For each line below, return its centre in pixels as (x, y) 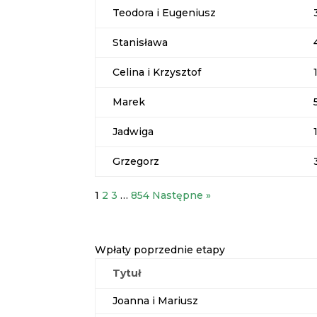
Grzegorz (136, 162)
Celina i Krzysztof (157, 73)
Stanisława (140, 43)
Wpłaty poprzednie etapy (160, 249)
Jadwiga (133, 132)
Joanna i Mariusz (156, 300)
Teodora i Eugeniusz (165, 13)
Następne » (182, 196)
